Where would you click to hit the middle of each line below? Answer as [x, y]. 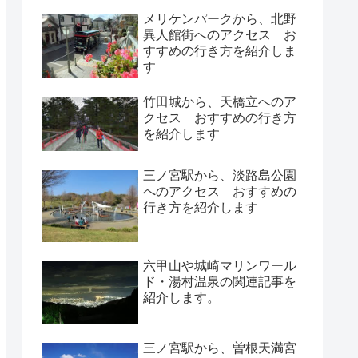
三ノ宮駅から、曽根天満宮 [220, 348]
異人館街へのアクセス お [220, 35]
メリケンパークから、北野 [220, 19]
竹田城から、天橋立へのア [220, 102]
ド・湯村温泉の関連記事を [220, 282]
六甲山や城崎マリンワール [220, 266]
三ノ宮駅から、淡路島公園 [220, 175]
